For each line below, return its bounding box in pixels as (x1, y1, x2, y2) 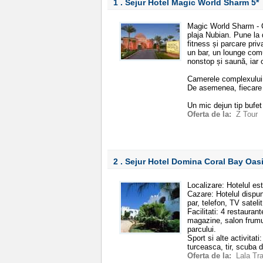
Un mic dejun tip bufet (187, 101, 262, 110)
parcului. (187, 225, 216, 234)
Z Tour (236, 110, 258, 119)
